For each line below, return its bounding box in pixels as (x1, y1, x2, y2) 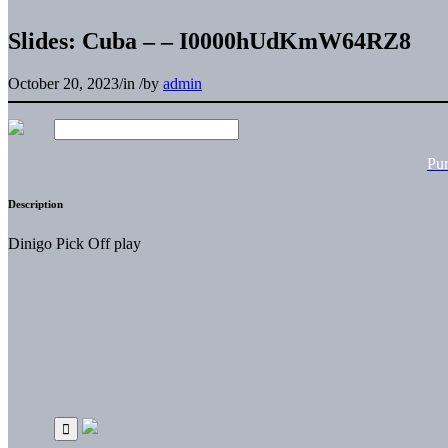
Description (8, 197, 63, 210)
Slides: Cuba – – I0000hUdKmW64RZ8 (8, 27, 411, 54)
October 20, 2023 (8, 74, 119, 92)
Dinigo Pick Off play (8, 234, 141, 252)
